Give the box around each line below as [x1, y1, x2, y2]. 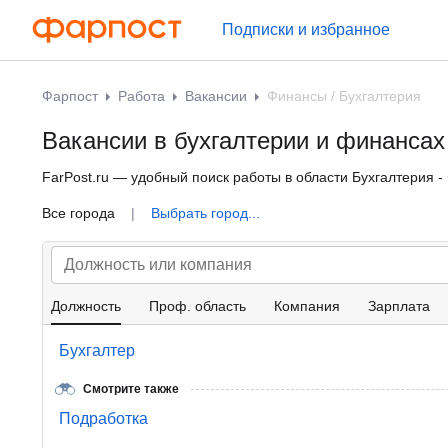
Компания [274, 298, 340, 314]
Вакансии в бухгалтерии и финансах [42, 127, 445, 154]
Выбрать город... [151, 205, 260, 221]
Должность [51, 298, 121, 314]
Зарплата [368, 298, 430, 314]
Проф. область [149, 298, 246, 314]
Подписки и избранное [222, 21, 390, 38]
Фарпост [42, 88, 98, 104]
